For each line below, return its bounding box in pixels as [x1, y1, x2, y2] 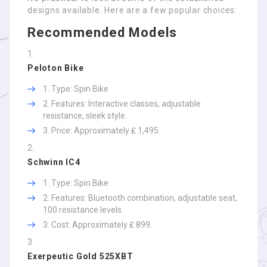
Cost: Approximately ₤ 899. [51, 220, 152, 229]
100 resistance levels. [43, 205, 123, 215]
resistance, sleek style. [43, 111, 127, 120]
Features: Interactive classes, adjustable [51, 99, 201, 108]
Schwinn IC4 [27, 157, 80, 167]
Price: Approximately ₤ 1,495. [51, 126, 160, 135]
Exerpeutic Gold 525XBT [27, 252, 133, 261]
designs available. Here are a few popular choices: [27, 5, 237, 15]
